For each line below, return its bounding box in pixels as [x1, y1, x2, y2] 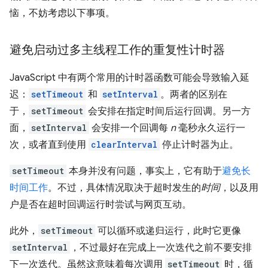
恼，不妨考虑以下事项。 [10, 7, 115, 20]
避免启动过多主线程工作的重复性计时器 [10, 42, 225, 58]
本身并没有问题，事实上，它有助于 [66, 165, 222, 178]
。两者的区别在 [160, 89, 227, 101]
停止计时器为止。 [160, 139, 239, 151]
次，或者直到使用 [10, 139, 89, 151]
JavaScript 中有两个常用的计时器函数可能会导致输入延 [10, 72, 249, 84]
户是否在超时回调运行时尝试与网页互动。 [10, 199, 191, 211]
